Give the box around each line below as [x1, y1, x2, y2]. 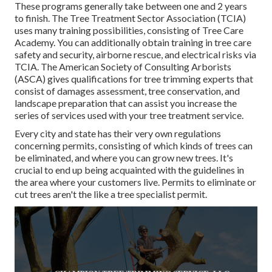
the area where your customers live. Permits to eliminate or [15, 176, 256, 188]
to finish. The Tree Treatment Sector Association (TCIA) [15, 12, 246, 24]
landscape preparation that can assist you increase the [15, 97, 237, 109]
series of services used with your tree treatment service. [15, 109, 243, 121]
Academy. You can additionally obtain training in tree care [15, 36, 251, 49]
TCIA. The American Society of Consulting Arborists [15, 61, 231, 73]
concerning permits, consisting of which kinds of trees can [15, 140, 253, 152]
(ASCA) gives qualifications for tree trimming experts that [15, 73, 253, 85]
